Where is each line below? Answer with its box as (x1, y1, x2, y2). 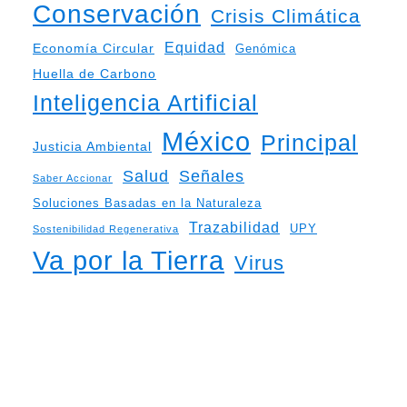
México (162, 127, 251, 157)
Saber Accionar (33, 173, 113, 184)
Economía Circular (33, 42, 154, 56)
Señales (179, 167, 244, 186)
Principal (261, 130, 358, 156)
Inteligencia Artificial (33, 90, 258, 116)
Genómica (235, 42, 296, 56)
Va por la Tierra (33, 245, 224, 276)
